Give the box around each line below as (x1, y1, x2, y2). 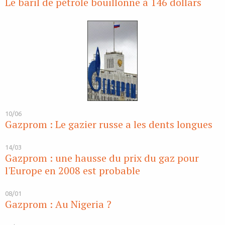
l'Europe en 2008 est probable (5, 164, 140, 178)
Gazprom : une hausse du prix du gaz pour (5, 151, 199, 165)
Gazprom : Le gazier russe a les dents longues (5, 118, 212, 132)
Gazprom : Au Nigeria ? (5, 197, 111, 211)
